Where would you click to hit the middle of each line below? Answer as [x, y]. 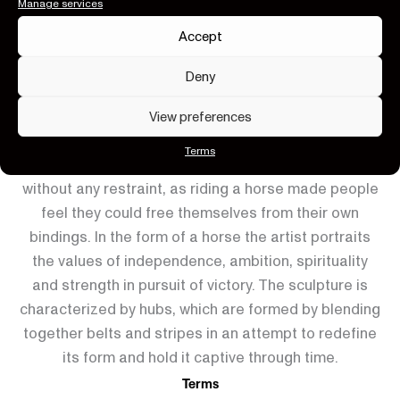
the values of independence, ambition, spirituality [200, 261]
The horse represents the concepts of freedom [200, 164]
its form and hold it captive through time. [200, 357]
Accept [200, 36]
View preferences [200, 117]
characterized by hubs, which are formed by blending [200, 309]
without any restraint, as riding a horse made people [200, 188]
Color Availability [200, 49]
